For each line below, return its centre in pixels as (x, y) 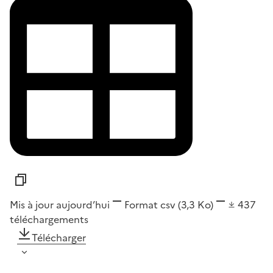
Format (141, 204)
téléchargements (49, 219)
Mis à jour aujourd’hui (60, 204)
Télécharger (59, 237)
